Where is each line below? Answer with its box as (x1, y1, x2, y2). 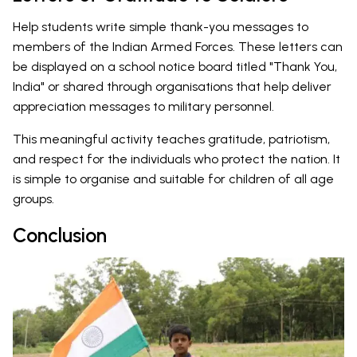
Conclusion (13, 223, 107, 248)
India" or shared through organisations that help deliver (13, 79, 331, 95)
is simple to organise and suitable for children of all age (13, 171, 334, 187)
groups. (13, 191, 54, 207)
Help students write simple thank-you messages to (13, 19, 308, 35)
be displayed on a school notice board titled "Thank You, (13, 59, 337, 75)
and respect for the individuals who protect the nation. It (13, 151, 340, 167)
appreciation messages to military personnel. (13, 99, 274, 115)
